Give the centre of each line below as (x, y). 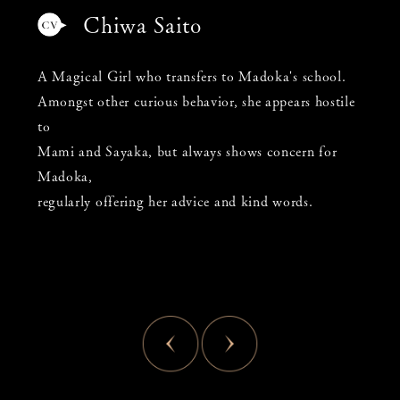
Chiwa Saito (142, 24)
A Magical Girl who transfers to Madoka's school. (192, 75)
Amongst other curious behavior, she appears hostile (196, 100)
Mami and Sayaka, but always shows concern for (187, 150)
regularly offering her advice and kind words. (175, 200)
